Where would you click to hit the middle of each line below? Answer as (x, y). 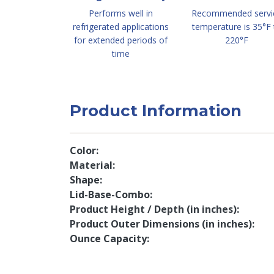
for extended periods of (120, 40)
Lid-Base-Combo (110, 194)
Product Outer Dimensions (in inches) (161, 224)
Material (91, 165)
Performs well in (120, 13)
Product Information (156, 111)
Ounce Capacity (108, 239)
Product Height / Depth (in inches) (153, 209)
